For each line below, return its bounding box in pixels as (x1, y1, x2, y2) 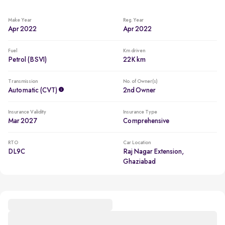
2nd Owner (123, 87, 156, 94)
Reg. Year (123, 18, 144, 23)
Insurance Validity (8, 109, 46, 115)
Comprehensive (123, 118, 169, 125)
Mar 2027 (8, 118, 37, 125)
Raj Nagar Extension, (123, 148, 184, 155)
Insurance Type (123, 109, 157, 115)
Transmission (8, 79, 38, 84)
